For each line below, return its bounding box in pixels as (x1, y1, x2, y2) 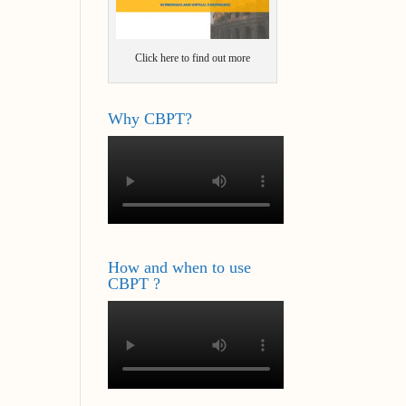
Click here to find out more (134, 52, 250, 65)
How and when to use (108, 257, 252, 276)
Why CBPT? (108, 110, 193, 129)
